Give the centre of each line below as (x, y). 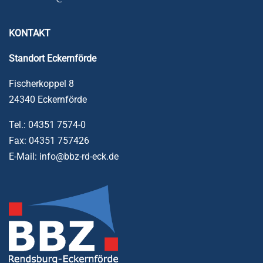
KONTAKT (30, 33)
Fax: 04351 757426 (49, 140)
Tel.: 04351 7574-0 (47, 124)
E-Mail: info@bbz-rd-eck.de (64, 156)
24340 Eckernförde (48, 99)
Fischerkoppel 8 (41, 83)
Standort (27, 58)
